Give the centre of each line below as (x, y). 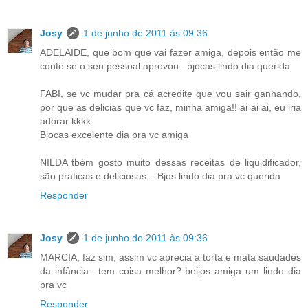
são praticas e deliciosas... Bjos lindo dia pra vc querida (160, 176)
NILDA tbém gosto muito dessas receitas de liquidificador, (170, 163)
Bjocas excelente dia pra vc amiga (114, 135)
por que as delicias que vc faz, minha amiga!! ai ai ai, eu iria (170, 108)
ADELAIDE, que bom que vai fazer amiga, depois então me (170, 53)
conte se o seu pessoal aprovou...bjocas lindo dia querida (165, 66)
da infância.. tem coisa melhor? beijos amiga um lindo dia (170, 271)
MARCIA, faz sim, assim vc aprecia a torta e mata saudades (170, 257)
